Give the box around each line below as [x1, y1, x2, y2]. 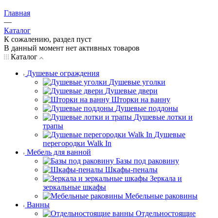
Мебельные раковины [125, 192, 198, 200]
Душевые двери [105, 87, 158, 95]
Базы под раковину [116, 157, 179, 165]
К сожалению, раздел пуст [4, 35, 91, 44]
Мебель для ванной [27, 148, 91, 157]
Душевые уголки [109, 78, 165, 87]
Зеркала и [150, 174, 182, 183]
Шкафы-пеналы [105, 165, 158, 174]
